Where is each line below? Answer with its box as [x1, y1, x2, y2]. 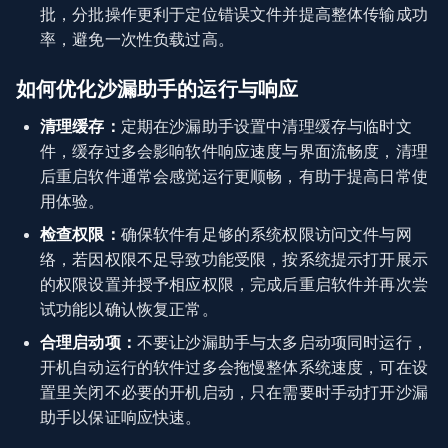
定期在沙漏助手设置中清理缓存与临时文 [120, 117, 412, 135]
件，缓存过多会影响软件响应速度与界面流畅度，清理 [40, 142, 428, 160]
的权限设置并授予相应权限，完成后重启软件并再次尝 [40, 275, 428, 293]
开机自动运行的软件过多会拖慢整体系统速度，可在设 [40, 358, 428, 376]
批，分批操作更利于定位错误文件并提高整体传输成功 [40, 5, 428, 23]
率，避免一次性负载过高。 [40, 30, 234, 48]
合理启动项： [40, 333, 137, 351]
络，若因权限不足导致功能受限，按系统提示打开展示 [40, 250, 428, 268]
